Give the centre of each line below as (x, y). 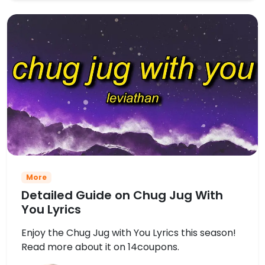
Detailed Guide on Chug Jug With (122, 195)
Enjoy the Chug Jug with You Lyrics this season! (129, 232)
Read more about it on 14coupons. (100, 247)
